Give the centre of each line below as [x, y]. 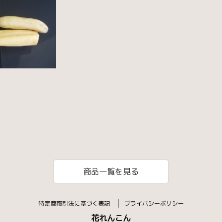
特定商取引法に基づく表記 [75, 203]
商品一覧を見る [111, 171]
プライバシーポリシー [154, 203]
